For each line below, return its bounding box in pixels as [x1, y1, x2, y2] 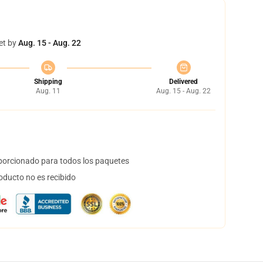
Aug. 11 [35, 87, 60, 95]
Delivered [169, 77, 198, 86]
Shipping [33, 77, 62, 86]
